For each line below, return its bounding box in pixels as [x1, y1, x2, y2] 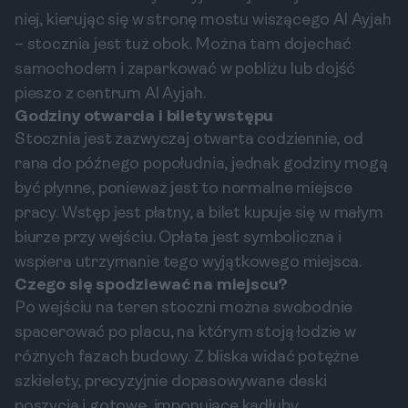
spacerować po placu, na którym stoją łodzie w [15, 324, 356, 342]
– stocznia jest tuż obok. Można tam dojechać [15, 36, 352, 54]
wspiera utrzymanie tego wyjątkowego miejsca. [15, 254, 362, 271]
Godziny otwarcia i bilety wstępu [15, 108, 274, 126]
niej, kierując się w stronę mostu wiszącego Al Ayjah [15, 12, 392, 29]
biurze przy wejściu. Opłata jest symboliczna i [15, 229, 342, 247]
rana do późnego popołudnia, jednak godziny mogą [15, 156, 388, 173]
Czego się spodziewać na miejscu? [15, 277, 289, 294]
